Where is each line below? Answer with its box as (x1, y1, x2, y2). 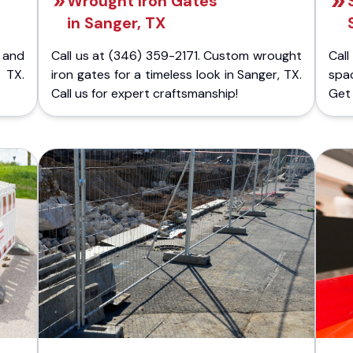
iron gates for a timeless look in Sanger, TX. (51, 66, 302, 83)
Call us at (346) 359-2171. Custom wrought (51, 47, 302, 64)
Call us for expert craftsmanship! (51, 85, 238, 102)
